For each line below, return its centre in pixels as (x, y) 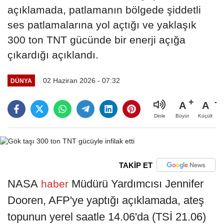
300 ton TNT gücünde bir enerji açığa (96, 40)
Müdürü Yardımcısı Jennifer (137, 184)
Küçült (205, 116)
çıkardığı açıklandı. (53, 55)
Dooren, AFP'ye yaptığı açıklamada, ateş (106, 200)
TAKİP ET (135, 165)
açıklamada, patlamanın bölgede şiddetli (104, 10)
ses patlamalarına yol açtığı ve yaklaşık (102, 25)
